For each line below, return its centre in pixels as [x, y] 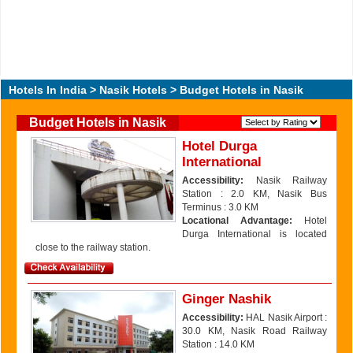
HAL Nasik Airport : [285, 318]
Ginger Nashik [227, 299]
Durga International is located [255, 234]
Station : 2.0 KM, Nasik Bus [255, 194]
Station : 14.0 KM [218, 344]
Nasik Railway [285, 180]
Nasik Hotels [133, 90]
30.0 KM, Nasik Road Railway [255, 331]
